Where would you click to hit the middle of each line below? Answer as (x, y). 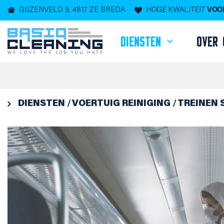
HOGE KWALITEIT (176, 10)
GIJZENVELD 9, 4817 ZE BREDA (72, 10)
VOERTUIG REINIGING (121, 104)
